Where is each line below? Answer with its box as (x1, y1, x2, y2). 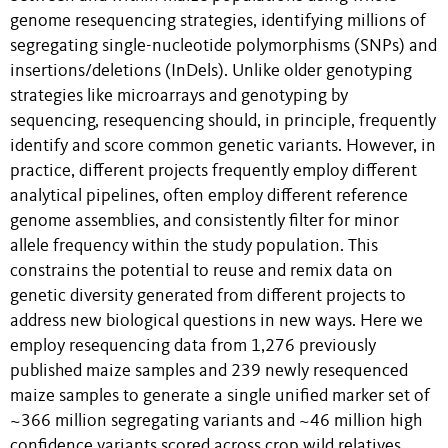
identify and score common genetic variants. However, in (10, 137, 436, 155)
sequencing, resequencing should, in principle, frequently (10, 112, 436, 130)
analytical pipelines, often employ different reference (10, 187, 408, 205)
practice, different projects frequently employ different (10, 162, 417, 180)
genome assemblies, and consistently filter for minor (10, 212, 399, 230)
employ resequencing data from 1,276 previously (10, 337, 376, 355)
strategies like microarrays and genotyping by (10, 87, 348, 105)
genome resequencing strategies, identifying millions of (10, 12, 426, 30)
